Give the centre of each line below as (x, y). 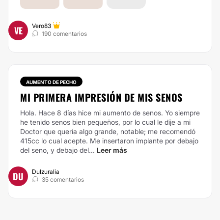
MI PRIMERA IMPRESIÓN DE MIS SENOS (101, 97)
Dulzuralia (46, 172)
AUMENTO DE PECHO (51, 82)
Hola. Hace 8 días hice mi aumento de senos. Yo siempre (110, 113)
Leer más (112, 150)
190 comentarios (64, 34)
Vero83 (41, 26)
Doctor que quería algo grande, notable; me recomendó (108, 131)
